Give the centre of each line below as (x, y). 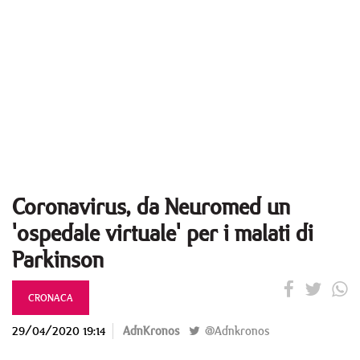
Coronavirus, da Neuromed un (151, 206)
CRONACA (51, 297)
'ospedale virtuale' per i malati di (163, 233)
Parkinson (58, 259)
